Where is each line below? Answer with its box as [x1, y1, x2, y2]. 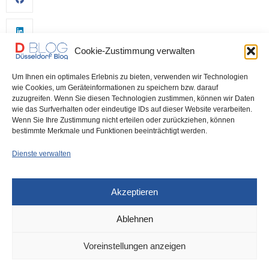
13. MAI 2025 [64, 223, 102, 231]
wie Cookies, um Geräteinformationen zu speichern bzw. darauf [12, 83, 218, 92]
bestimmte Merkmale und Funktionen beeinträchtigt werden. [12, 127, 207, 135]
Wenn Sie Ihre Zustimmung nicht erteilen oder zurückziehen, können [12, 116, 235, 124]
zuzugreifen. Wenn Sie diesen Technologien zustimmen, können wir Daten [12, 94, 255, 103]
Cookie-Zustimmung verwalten [74, 45, 195, 56]
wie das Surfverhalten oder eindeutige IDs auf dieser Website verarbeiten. [12, 105, 252, 113]
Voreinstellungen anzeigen [83, 240, 186, 251]
